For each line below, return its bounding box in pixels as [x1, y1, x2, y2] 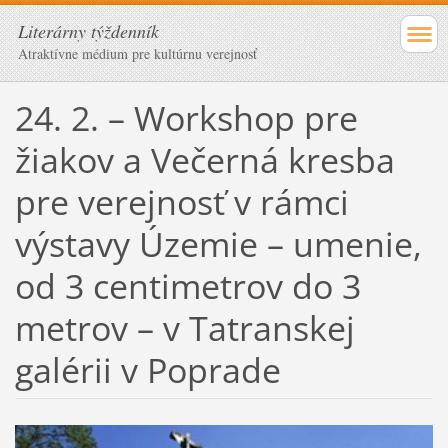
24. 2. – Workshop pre [14, 94, 358, 141]
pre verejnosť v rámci [14, 178, 349, 225]
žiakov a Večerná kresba [14, 136, 395, 183]
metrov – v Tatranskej [14, 304, 355, 351]
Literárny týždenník [18, 19, 159, 43]
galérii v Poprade [14, 346, 281, 393]
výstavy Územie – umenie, [14, 220, 422, 267]
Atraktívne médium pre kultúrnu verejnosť [18, 44, 257, 63]
